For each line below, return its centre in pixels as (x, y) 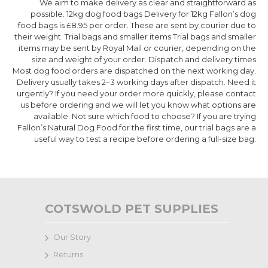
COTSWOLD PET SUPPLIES (132, 209)
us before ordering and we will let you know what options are (138, 105)
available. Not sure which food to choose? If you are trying (145, 116)
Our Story (72, 237)
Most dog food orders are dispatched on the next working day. (134, 71)
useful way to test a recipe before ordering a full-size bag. (145, 139)
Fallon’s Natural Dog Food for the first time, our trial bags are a (137, 127)
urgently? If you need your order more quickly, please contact (136, 93)
